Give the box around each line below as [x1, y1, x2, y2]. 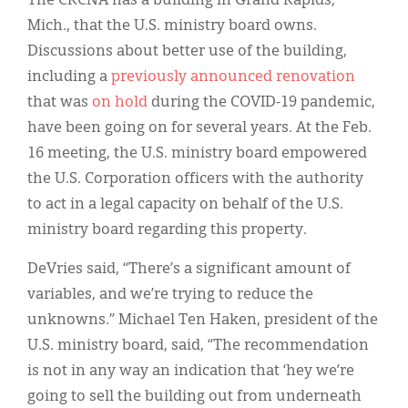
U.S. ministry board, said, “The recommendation [27, 338, 369, 353]
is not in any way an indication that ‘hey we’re [27, 363, 354, 379]
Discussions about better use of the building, [27, 44, 347, 59]
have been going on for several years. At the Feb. [27, 120, 372, 136]
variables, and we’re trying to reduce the [27, 287, 313, 302]
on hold [92, 95, 148, 110]
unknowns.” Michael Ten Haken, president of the [27, 312, 378, 328]
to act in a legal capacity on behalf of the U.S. [27, 197, 343, 212]
